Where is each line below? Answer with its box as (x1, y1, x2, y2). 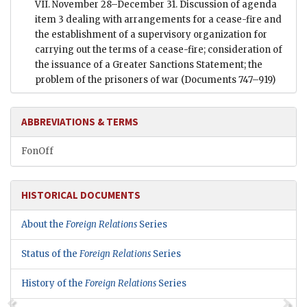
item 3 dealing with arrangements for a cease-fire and (35, 14, 282, 26)
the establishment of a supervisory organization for (35, 29, 267, 41)
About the (21, 219, 66, 231)
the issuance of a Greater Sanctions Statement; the (35, 59, 262, 71)
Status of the (21, 248, 79, 260)
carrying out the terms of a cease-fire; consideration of (35, 44, 282, 56)
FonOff (21, 145, 53, 158)
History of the (21, 278, 85, 290)
